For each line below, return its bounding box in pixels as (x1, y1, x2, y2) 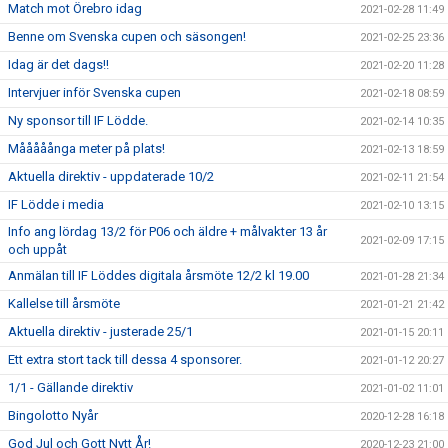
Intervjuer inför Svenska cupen (8, 85, 181, 100)
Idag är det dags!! (8, 57, 109, 72)
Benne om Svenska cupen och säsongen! (8, 29, 246, 44)
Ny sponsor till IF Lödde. (8, 113, 148, 128)
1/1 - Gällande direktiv (8, 380, 133, 395)
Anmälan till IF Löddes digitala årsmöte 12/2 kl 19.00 (8, 268, 309, 283)
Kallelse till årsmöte (8, 296, 120, 311)
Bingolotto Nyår (8, 408, 98, 423)
